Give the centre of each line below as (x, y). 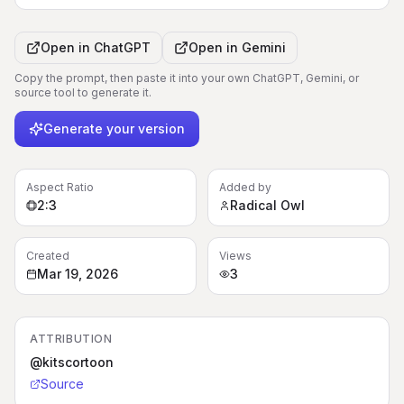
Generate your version (114, 129)
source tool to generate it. (83, 92)
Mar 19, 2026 (78, 274)
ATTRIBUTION (71, 339)
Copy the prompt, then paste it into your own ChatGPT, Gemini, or (187, 78)
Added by (245, 187)
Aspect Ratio (60, 187)
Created (48, 256)
